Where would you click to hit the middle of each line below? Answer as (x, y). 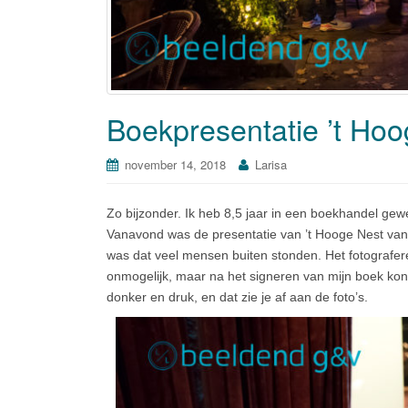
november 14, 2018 (175, 165)
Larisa (271, 165)
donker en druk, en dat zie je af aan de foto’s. (237, 297)
